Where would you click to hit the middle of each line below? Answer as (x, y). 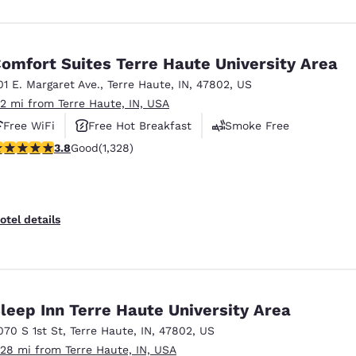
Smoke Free (257, 125)
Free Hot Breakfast (140, 125)
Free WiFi (29, 125)
